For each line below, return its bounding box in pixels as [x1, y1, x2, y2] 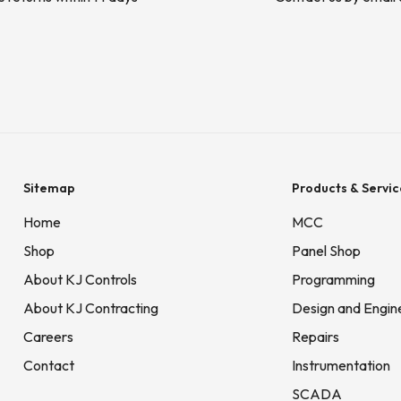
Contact [23, 356, 74, 375]
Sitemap [23, 180, 75, 197]
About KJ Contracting [23, 299, 158, 318]
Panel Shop [292, 242, 361, 260]
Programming [292, 270, 375, 289]
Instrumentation [292, 356, 390, 375]
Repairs [292, 328, 339, 346]
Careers [23, 328, 73, 346]
